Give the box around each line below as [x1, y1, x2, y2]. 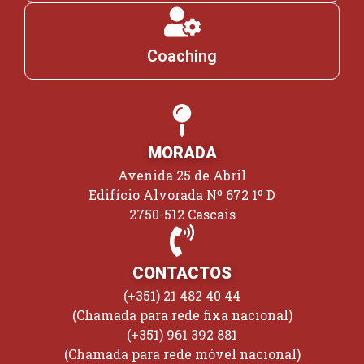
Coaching [147, 45, 217, 66]
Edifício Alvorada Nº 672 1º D [89, 185, 275, 203]
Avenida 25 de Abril [118, 166, 246, 184]
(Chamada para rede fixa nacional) [71, 305, 292, 323]
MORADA [147, 142, 217, 162]
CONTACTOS [132, 262, 232, 283]
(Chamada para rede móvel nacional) [63, 344, 301, 362]
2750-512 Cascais [128, 205, 236, 223]
